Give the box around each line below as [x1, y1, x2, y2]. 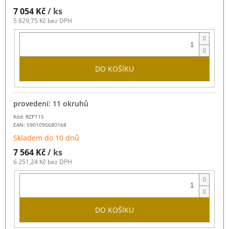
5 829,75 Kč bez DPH [13, 16, 72, 26]
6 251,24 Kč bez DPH [13, 157, 72, 166]
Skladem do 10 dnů [13, 132, 79, 143]
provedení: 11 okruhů [13, 98, 88, 108]
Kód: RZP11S [13, 112, 43, 120]
